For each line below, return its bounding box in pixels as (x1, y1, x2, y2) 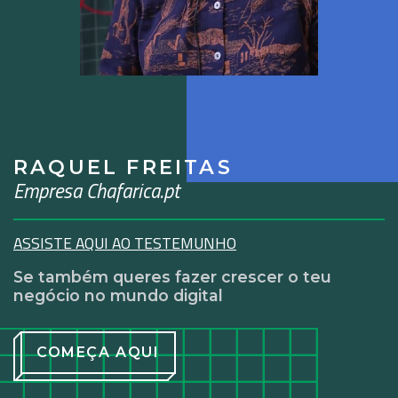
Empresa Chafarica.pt (13, 176, 179, 207)
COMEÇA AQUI (36, 344, 160, 362)
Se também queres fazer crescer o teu (13, 267, 331, 287)
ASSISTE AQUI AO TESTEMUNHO (13, 231, 236, 256)
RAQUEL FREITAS (13, 155, 233, 180)
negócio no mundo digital (13, 286, 223, 306)
